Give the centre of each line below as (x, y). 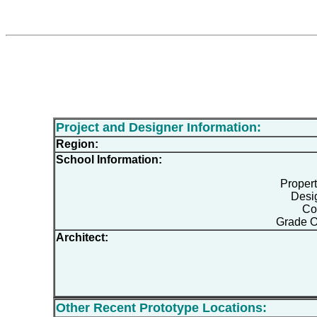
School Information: (109, 159)
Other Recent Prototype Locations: (161, 307)
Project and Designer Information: (158, 127)
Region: (77, 144)
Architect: (82, 237)
